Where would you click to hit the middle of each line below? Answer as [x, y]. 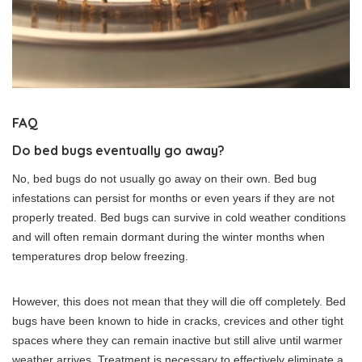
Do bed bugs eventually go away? [118, 151]
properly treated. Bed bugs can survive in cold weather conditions [179, 218]
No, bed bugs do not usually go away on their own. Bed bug [164, 179]
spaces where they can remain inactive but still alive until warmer [177, 341]
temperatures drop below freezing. [100, 257]
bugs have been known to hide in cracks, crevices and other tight [178, 321]
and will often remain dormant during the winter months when [168, 237]
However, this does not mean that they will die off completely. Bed [179, 302]
